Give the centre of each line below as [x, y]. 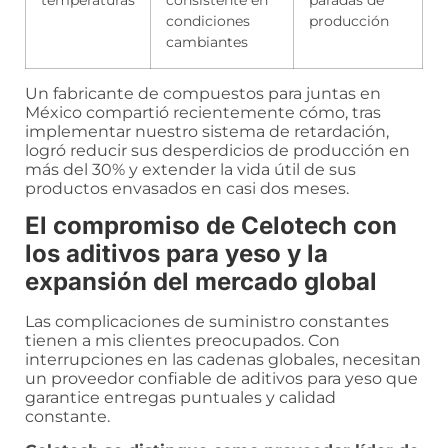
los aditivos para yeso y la [176, 254]
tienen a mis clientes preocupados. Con [182, 341]
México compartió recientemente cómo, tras [203, 113]
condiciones [208, 21]
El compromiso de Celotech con [211, 226]
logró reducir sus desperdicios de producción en [217, 151]
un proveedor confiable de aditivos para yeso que [221, 379]
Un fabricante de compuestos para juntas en [203, 94]
